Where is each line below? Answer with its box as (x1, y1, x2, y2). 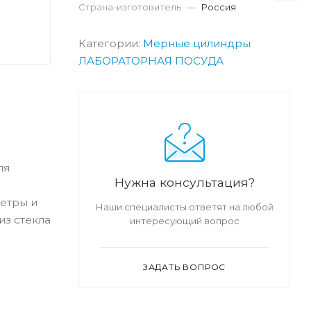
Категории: (78, 36, 143, 50)
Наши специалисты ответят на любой (95, 201, 274, 212)
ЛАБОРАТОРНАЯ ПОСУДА (78, 53, 224, 67)
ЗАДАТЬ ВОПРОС (142, 261, 226, 272)
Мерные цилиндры (143, 36, 251, 50)
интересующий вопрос (129, 215, 239, 226)
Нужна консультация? (114, 174, 255, 190)
